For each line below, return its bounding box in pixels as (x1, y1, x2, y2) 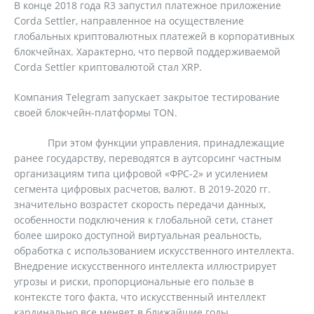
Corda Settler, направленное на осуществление (14, 14, 244, 27)
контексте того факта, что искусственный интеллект (14, 290, 266, 303)
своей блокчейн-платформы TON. (14, 106, 177, 119)
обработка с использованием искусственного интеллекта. (14, 244, 297, 257)
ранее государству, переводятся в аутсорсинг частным (14, 151, 281, 165)
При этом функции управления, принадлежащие (14, 136, 285, 149)
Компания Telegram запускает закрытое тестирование (14, 90, 280, 104)
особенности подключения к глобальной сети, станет (14, 213, 273, 226)
